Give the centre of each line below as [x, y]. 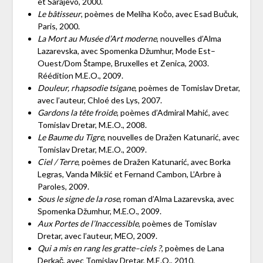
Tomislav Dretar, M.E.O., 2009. [92, 150]
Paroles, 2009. [63, 187]
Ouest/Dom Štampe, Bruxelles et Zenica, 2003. [123, 63]
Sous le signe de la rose [78, 199]
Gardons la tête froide [77, 113]
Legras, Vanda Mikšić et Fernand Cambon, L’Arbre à [129, 174]
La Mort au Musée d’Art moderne [97, 39]
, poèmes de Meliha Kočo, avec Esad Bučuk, [159, 14]
